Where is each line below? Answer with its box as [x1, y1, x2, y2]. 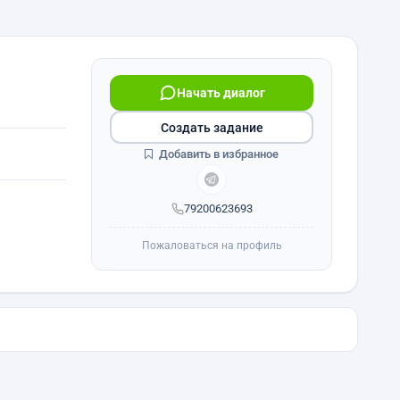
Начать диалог [176, 86, 265, 100]
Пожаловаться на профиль [141, 239, 282, 252]
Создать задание [160, 120, 263, 135]
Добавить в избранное [156, 147, 279, 161]
